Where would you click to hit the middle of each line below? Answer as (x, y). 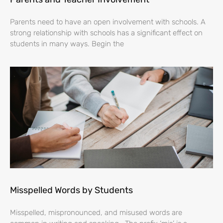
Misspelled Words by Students (71, 190)
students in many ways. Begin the (67, 44)
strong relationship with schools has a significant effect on (106, 33)
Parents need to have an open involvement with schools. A (108, 22)
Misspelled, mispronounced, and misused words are (96, 213)
